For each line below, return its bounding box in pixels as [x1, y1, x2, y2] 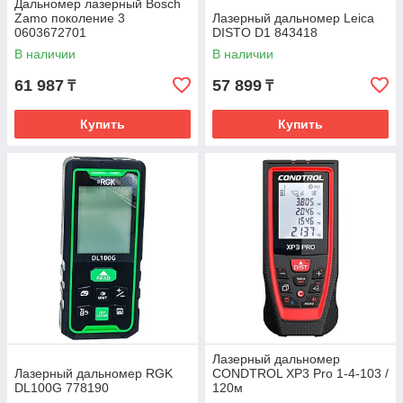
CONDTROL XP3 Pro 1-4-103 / [212, 366, 389, 381]
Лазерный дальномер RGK [14, 366, 173, 381]
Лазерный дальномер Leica [212, 11, 374, 25]
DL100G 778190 [14, 381, 109, 395]
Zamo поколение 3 [14, 11, 125, 25]
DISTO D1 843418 [212, 25, 318, 40]
